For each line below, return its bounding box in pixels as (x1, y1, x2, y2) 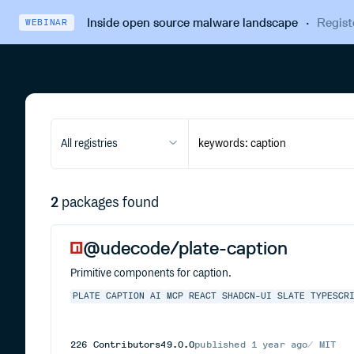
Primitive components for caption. (70, 267, 232, 280)
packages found (62, 194, 159, 212)
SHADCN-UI (221, 291, 272, 302)
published (194, 339, 251, 350)
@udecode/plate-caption (83, 236, 288, 259)
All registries (61, 137, 118, 150)
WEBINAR (25, 17, 68, 28)
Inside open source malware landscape (86, 14, 298, 30)
